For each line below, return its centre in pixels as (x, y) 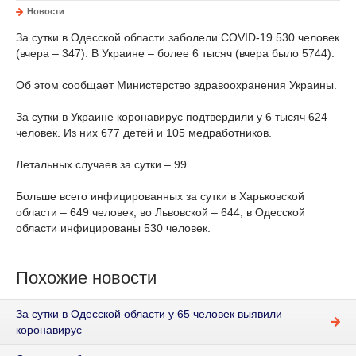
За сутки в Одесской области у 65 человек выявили (149, 314)
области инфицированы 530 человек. (113, 228)
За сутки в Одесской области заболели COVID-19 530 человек (178, 37)
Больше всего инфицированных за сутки (123, 196)
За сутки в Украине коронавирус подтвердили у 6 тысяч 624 (172, 117)
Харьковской (270, 196)
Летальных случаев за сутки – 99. (103, 164)
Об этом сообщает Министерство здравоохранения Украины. (176, 85)
